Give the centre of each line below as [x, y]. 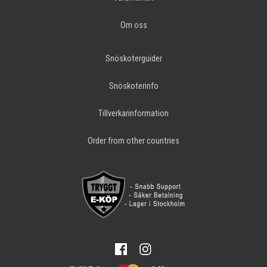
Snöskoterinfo [133, 86]
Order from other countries [133, 141]
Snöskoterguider [133, 59]
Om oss [133, 26]
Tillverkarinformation [133, 114]
